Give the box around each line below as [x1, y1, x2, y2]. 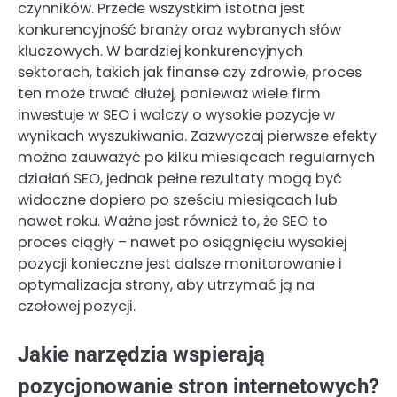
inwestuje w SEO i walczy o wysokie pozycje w [18, 105, 335, 126]
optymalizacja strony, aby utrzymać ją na [18, 275, 315, 296]
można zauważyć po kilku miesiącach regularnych [18, 147, 375, 168]
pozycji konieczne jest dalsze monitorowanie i [18, 253, 342, 275]
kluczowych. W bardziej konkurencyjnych [18, 41, 303, 62]
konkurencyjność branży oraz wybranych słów [18, 19, 341, 41]
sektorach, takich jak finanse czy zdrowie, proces [18, 62, 362, 83]
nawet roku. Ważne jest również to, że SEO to [18, 211, 328, 232]
